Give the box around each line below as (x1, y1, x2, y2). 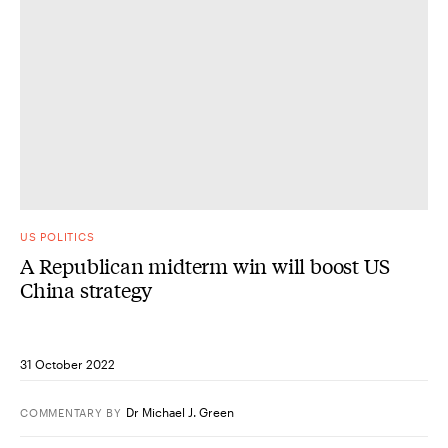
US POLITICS (20, 229, 95, 243)
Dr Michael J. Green (126, 404, 235, 419)
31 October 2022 (20, 356, 115, 371)
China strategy (20, 275, 153, 303)
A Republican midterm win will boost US (20, 251, 390, 279)
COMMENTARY (20, 405, 103, 419)
